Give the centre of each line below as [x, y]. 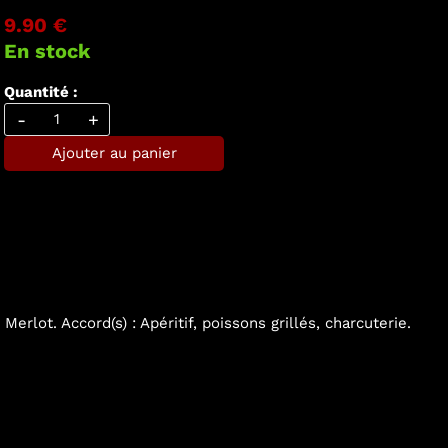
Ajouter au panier [114, 153]
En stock [47, 51]
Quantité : [41, 92]
